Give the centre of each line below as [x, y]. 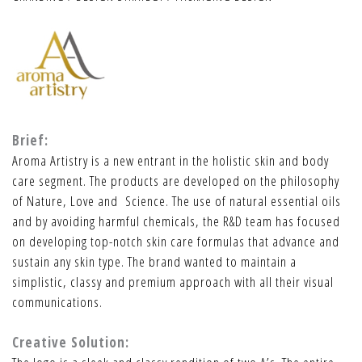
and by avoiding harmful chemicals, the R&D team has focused [176, 221]
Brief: [30, 141]
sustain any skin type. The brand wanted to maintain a [154, 262]
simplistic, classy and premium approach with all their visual [173, 282]
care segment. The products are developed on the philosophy [176, 181]
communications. [57, 302]
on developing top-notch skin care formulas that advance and [176, 242]
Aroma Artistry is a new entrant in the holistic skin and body [170, 161]
